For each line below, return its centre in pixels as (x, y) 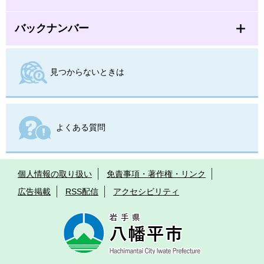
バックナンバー (52, 28)
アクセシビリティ (146, 191)
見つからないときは (87, 72)
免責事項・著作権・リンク (156, 174)
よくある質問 (81, 127)
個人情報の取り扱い (55, 174)
